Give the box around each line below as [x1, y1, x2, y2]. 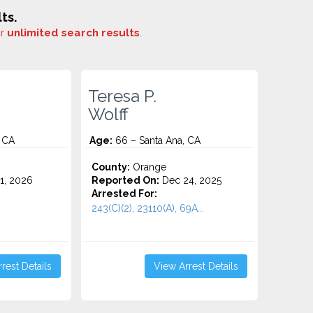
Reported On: [92, 175, 160, 186]
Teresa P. [88, 87, 157, 106]
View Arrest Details [153, 261, 238, 272]
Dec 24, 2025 [159, 175, 222, 186]
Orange [130, 161, 167, 173]
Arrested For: [92, 188, 158, 199]
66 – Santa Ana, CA [112, 135, 201, 146]
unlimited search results [7, 27, 140, 39]
